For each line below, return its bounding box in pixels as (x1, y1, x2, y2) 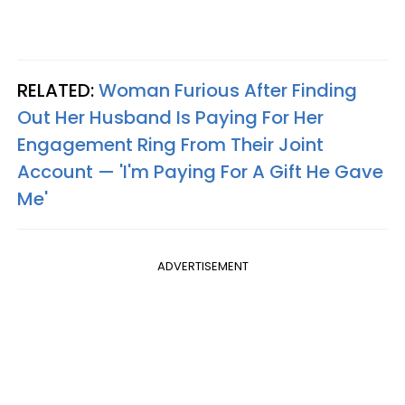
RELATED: (17, 78, 99, 103)
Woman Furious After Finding (99, 78, 357, 103)
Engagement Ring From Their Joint (17, 132, 324, 157)
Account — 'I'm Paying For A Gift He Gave (17, 159, 383, 184)
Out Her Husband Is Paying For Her (17, 105, 324, 130)
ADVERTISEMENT (156, 258, 249, 275)
